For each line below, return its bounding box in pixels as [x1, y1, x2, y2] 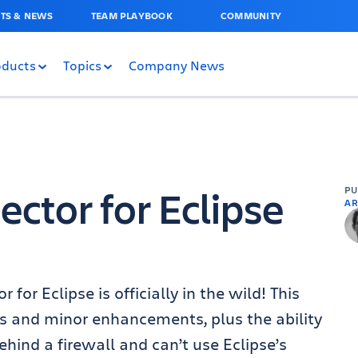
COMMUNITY [220, 9, 282, 22]
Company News [129, 56, 225, 74]
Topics [63, 56, 101, 74]
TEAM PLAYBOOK [90, 9, 173, 22]
